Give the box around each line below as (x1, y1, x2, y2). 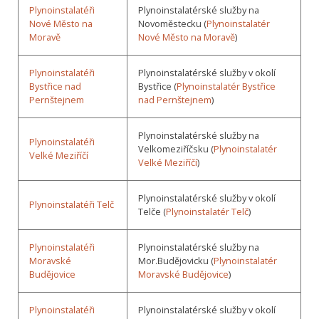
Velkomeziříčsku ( (138, 142, 214, 156)
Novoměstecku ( (138, 17, 206, 31)
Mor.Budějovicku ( (138, 254, 214, 268)
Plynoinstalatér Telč (166, 205, 249, 219)
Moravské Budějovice (138, 268, 229, 281)
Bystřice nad (29, 80, 81, 93)
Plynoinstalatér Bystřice (177, 80, 276, 93)
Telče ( (138, 205, 166, 219)
